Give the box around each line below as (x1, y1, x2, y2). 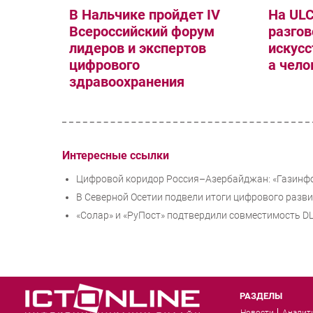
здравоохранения (69, 73, 184, 91)
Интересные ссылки (62, 148, 169, 162)
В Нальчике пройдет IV (69, 6, 220, 24)
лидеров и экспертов (69, 40, 206, 57)
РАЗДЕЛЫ (240, 291, 283, 302)
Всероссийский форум (69, 23, 214, 41)
